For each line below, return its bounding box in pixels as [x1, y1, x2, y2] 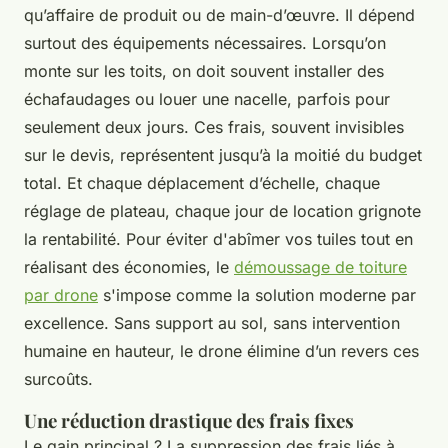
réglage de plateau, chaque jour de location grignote [24, 200, 421, 221]
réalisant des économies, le [24, 256, 234, 277]
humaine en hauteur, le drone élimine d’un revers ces [24, 340, 419, 361]
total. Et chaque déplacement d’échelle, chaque [24, 172, 380, 193]
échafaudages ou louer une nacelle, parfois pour [24, 88, 390, 109]
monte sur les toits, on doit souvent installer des [24, 60, 384, 81]
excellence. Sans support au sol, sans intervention [24, 312, 400, 333]
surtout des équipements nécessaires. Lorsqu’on [24, 32, 386, 53]
